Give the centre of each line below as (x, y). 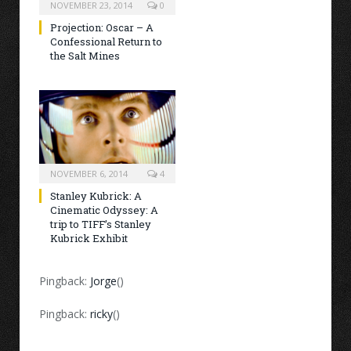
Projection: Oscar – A (102, 28)
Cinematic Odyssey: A (104, 210)
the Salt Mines (85, 56)
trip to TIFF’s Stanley (101, 224)
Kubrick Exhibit (89, 239)
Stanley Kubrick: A (96, 196)
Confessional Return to (106, 42)
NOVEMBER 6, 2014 (89, 174)
